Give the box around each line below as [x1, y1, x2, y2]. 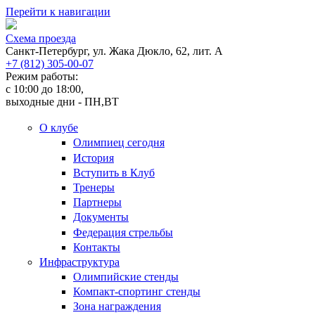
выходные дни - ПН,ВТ [6, 96, 119, 108]
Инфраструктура [39, 255, 120, 268]
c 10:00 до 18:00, [6, 83, 84, 95]
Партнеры [73, 196, 122, 209]
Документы [73, 211, 129, 224]
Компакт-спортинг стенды [73, 285, 200, 298]
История [73, 151, 114, 164]
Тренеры [73, 181, 115, 193]
